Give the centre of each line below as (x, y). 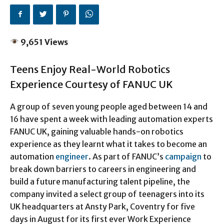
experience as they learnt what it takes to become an (108, 144)
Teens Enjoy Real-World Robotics (90, 69)
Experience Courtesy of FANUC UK (91, 84)
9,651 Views (44, 42)
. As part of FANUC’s (127, 156)
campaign (183, 156)
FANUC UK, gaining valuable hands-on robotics (97, 131)
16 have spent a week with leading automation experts (111, 119)
